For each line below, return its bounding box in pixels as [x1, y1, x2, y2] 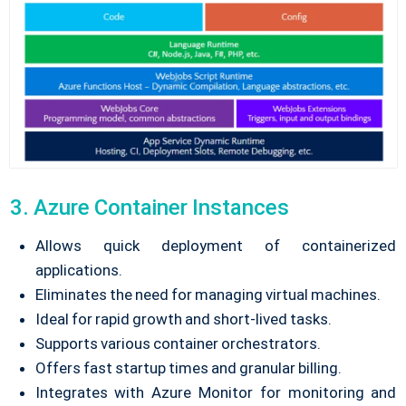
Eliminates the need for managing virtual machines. [34, 285, 382, 304]
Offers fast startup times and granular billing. [34, 358, 343, 377]
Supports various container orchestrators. [34, 333, 321, 353]
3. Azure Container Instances [9, 194, 289, 220]
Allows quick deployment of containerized [34, 236, 397, 255]
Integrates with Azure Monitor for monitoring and [34, 382, 397, 401]
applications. [34, 260, 122, 279]
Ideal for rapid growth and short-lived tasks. [34, 309, 333, 328]
